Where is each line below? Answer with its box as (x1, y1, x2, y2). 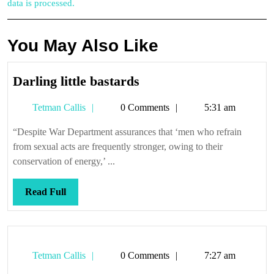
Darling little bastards (13, 73, 139, 89)
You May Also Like (7, 36, 158, 55)
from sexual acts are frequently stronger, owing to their (13, 141, 223, 152)
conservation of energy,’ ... (13, 156, 115, 166)
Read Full (25, 187, 66, 197)
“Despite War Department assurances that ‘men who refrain (13, 127, 242, 137)
